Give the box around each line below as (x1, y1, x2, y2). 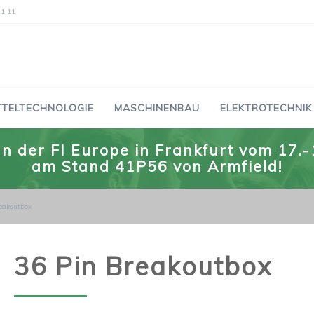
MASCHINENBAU (114, 102, 200, 114)
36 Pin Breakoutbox (14, 250, 272, 282)
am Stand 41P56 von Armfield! (32, 157, 282, 175)
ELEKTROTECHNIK (220, 102, 312, 114)
